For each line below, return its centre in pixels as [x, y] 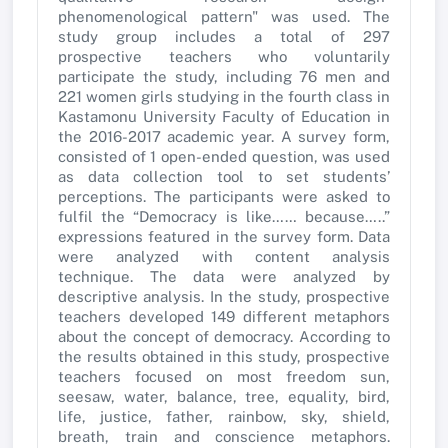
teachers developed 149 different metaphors [224, 316]
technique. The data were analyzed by [224, 276]
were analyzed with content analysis [224, 256]
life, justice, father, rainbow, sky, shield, [224, 416]
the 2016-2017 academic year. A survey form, [224, 136]
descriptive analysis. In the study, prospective [224, 296]
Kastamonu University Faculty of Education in [224, 116]
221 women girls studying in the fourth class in [224, 96]
